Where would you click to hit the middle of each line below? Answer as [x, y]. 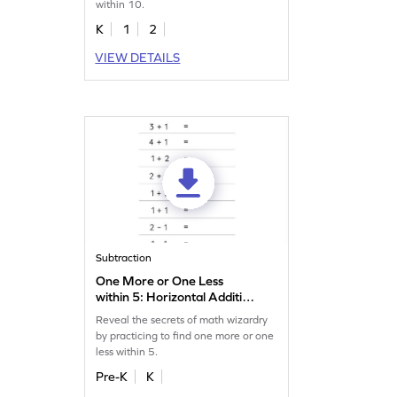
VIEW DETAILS [138, 58]
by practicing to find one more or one [185, 336]
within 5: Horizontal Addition [176, 297]
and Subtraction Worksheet [173, 313]
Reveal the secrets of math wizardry [182, 320]
